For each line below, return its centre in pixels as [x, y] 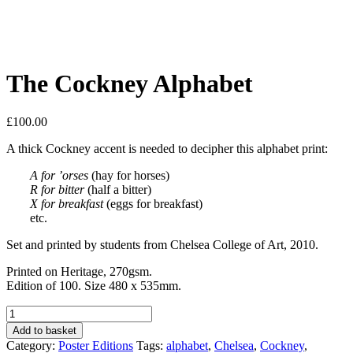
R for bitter [57, 190]
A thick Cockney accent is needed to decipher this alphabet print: [167, 149]
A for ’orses [59, 176]
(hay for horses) [129, 176]
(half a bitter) [118, 190]
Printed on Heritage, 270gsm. [79, 272]
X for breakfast [67, 204]
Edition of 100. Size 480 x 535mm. [94, 286]
